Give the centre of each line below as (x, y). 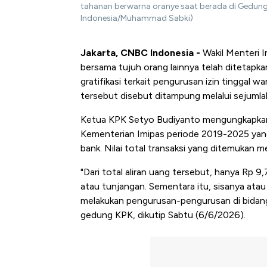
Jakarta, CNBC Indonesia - (140, 53)
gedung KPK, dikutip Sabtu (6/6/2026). (163, 215)
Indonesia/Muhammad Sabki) (137, 18)
